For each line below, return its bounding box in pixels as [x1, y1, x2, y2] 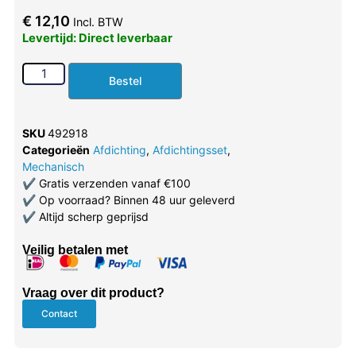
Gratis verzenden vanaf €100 [35, 176, 191, 190]
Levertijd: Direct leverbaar [21, 30, 172, 45]
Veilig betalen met [21, 242, 128, 257]
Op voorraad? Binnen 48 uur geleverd [35, 192, 235, 207]
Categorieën [21, 142, 90, 157]
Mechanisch [21, 159, 84, 173]
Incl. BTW [72, 14, 123, 29]
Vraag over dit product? [21, 286, 164, 300]
